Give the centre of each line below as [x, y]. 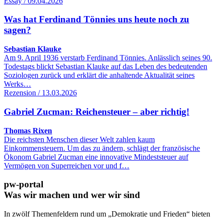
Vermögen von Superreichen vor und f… [67, 165]
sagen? [18, 30]
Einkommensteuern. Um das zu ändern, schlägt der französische [102, 148]
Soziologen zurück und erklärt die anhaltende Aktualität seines [99, 75]
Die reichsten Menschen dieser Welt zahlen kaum [79, 139]
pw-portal [24, 184]
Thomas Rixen [28, 130]
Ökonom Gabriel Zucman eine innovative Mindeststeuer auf [96, 157]
